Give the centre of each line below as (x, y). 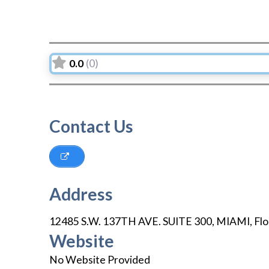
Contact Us (91, 126)
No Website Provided (100, 260)
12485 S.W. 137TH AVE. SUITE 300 (131, 222)
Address (81, 194)
